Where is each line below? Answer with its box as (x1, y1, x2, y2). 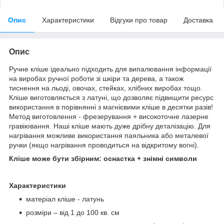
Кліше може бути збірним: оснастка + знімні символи (9, 154, 197, 162)
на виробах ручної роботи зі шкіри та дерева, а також (9, 74, 183, 82)
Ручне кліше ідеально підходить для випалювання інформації (9, 64, 211, 73)
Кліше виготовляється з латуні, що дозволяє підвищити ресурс (9, 93, 213, 101)
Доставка (183, 15, 213, 24)
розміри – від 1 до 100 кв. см (26, 208, 119, 216)
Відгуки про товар (110, 15, 167, 24)
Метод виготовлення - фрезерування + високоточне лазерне (9, 112, 208, 120)
